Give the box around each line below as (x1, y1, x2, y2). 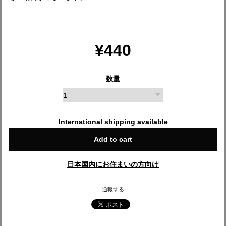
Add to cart (94, 135, 132, 144)
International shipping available (58, 118, 168, 126)
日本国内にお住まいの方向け (67, 160, 159, 169)
